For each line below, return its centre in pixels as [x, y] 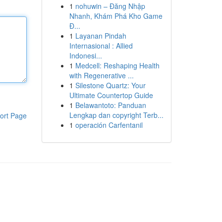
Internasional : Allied [101, 46]
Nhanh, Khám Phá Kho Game [116, 16]
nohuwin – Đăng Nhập [110, 6]
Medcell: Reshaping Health [117, 65]
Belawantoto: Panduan [111, 105]
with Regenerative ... [101, 75]
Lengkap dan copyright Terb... [116, 115]
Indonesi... [85, 55]
